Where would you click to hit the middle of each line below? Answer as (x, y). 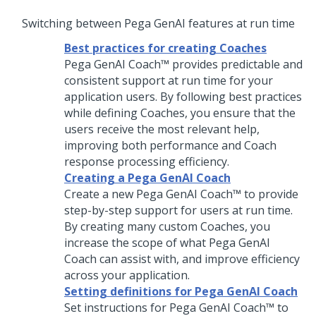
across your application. (127, 275)
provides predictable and (236, 64)
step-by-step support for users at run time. (178, 210)
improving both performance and (154, 145)
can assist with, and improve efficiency (198, 259)
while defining (102, 113)
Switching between (73, 23)
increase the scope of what (136, 243)
